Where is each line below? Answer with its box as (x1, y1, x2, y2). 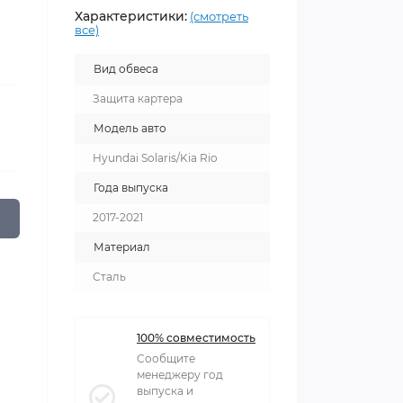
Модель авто (94, 121, 166, 135)
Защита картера (93, 92, 183, 105)
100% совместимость (137, 331, 255, 345)
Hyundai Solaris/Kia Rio (93, 151, 218, 165)
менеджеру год (137, 368, 223, 381)
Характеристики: (75, 8, 187, 24)
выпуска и (137, 384, 193, 398)
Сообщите (137, 352, 195, 365)
